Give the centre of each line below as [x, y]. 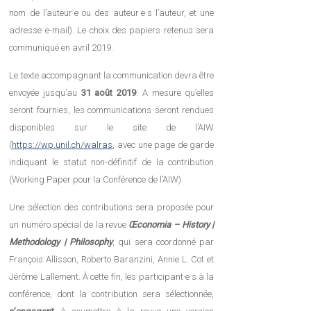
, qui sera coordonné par [163, 242]
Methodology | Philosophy [61, 242]
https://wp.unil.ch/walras [62, 145]
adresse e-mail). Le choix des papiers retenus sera [112, 31]
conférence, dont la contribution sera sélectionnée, [112, 294]
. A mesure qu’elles [175, 93]
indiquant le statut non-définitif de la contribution [112, 162]
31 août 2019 [109, 93]
